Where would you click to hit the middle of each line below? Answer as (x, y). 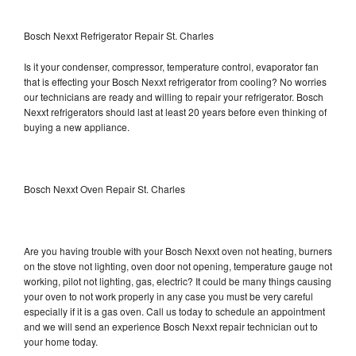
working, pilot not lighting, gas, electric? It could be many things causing (178, 281)
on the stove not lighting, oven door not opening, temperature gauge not (178, 265)
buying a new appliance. (78, 126)
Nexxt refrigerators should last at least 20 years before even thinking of (175, 111)
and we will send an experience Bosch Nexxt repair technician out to (171, 326)
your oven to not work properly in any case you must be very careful (168, 296)
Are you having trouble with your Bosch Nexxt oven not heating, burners (178, 250)
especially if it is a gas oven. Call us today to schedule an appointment (174, 311)
